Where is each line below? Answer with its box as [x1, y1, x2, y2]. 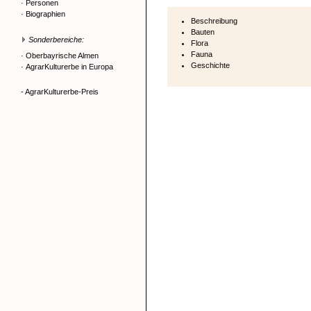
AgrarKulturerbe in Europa [26, 62, 113, 71]
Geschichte [191, 61, 230, 69]
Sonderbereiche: [28, 35, 84, 44]
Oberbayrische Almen [26, 51, 99, 60]
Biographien [26, 10, 65, 18]
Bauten [191, 28, 215, 36]
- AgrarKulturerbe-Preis [21, 87, 99, 96]
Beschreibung [191, 17, 237, 25]
